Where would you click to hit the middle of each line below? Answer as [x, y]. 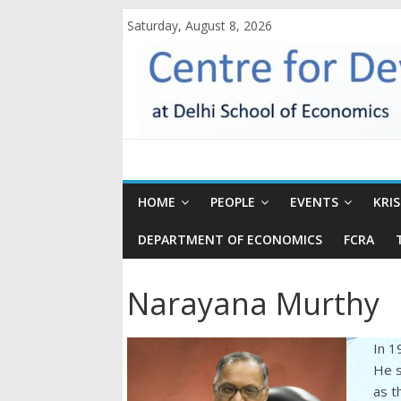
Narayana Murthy [253, 303]
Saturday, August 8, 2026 [200, 26]
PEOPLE [233, 202]
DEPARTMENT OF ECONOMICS [230, 239]
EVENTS [314, 202]
